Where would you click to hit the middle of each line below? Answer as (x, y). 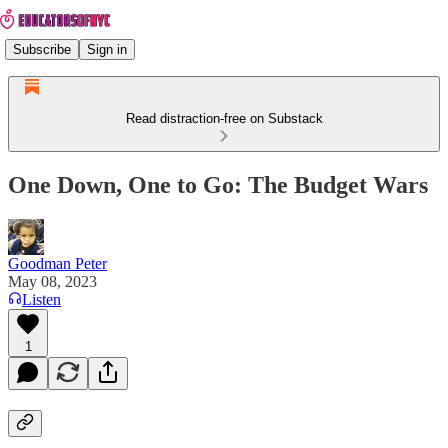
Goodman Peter (57, 263)
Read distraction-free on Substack (224, 118)
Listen (41, 299)
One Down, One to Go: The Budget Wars (218, 184)
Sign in (107, 49)
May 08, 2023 (52, 281)
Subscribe (42, 49)
